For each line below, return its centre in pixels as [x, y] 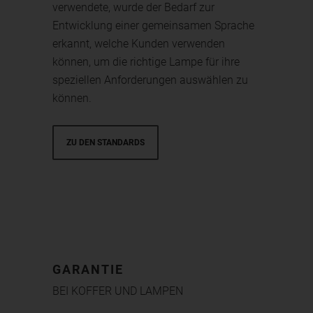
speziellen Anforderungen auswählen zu [151, 80]
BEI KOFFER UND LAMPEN [118, 291]
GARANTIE [88, 270]
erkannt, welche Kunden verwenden [139, 43]
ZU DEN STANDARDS [106, 142]
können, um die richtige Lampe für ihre [146, 61]
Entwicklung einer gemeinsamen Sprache [154, 25]
